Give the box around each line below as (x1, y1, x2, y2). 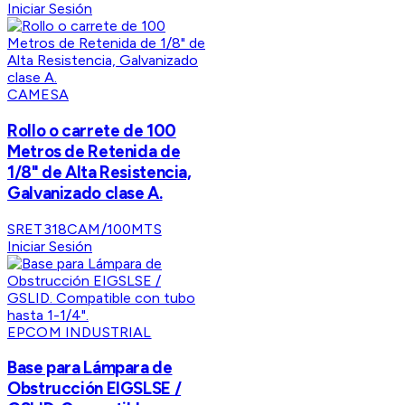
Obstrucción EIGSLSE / (7, 378, 182, 400)
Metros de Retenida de (7, 140, 181, 162)
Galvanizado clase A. (7, 182, 163, 203)
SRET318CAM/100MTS (7, 220, 162, 238)
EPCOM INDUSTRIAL (7, 323, 152, 341)
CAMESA (7, 86, 69, 104)
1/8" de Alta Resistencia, (7, 161, 192, 183)
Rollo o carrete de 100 (7, 119, 176, 141)
